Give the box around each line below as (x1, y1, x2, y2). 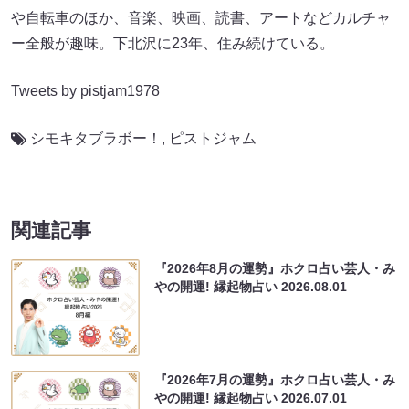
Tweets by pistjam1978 (11, 83, 160, 100)
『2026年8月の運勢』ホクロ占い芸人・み (154, 261, 396, 277)
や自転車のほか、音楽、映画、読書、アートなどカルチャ (11, 10, 391, 26)
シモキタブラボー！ (30, 131, 162, 147)
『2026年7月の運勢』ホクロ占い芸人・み (154, 372, 396, 388)
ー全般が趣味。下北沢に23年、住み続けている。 (11, 36, 334, 52)
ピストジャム (169, 131, 257, 147)
